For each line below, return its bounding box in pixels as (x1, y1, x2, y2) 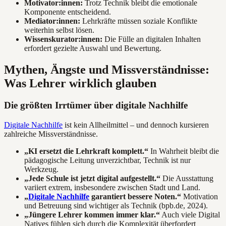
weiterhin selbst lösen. (24, 25, 94, 34)
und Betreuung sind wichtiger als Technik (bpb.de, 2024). (24, 201, 208, 210)
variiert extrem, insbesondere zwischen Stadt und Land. (24, 183, 200, 192)
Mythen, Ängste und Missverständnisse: (4, 63, 209, 76)
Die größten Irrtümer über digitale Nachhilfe (4, 100, 188, 111)
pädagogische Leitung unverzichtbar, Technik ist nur (24, 156, 191, 165)
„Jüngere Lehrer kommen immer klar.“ (24, 210, 160, 219)
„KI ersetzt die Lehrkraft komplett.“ (24, 147, 148, 156)
